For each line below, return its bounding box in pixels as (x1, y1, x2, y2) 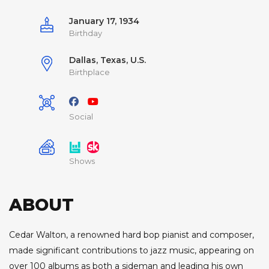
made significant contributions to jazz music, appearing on (9, 245, 254, 256)
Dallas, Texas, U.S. (69, 55, 146, 66)
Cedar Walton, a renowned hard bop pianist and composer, (9, 229, 254, 241)
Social (69, 112, 93, 122)
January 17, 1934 (69, 16, 139, 27)
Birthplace (69, 67, 110, 77)
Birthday (69, 28, 102, 38)
